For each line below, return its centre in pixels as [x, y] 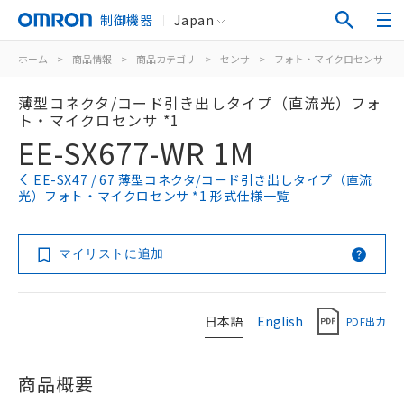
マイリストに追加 [111, 253]
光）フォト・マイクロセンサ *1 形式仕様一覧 [154, 196]
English [280, 321]
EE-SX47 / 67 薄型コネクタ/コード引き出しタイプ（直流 [203, 179]
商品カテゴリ [166, 59]
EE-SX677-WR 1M [136, 152]
